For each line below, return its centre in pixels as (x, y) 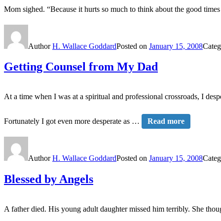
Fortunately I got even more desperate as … (73, 121)
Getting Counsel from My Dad (81, 67)
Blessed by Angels (49, 179)
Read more (166, 121)
